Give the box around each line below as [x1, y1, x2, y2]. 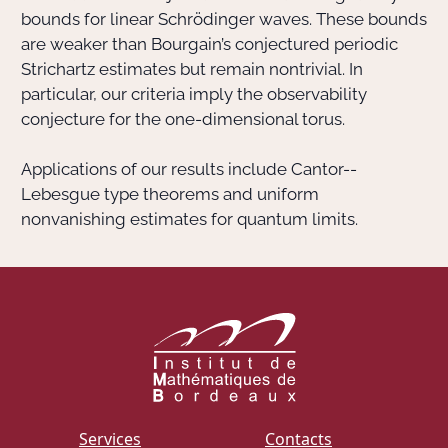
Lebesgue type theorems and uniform [21, 184, 319, 204]
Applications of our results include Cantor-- [21, 159, 357, 179]
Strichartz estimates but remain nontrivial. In [21, 59, 363, 79]
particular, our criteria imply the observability [21, 84, 367, 104]
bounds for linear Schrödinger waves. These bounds [21, 9, 427, 29]
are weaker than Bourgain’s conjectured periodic [21, 34, 398, 54]
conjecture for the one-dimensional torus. [21, 109, 345, 129]
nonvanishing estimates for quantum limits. [21, 209, 358, 229]
